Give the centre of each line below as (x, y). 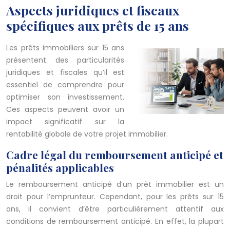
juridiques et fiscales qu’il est (65, 73)
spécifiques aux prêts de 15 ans (98, 26)
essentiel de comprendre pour (65, 85)
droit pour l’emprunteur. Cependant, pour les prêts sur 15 (115, 197)
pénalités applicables (60, 168)
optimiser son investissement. (65, 97)
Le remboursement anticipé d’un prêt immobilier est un (115, 185)
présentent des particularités (65, 60)
